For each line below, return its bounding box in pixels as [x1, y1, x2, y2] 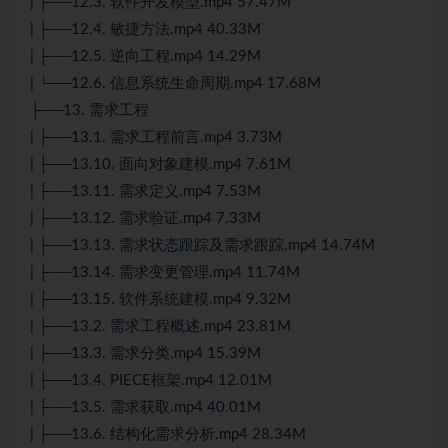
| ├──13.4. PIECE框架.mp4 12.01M [30, 373, 272, 389]
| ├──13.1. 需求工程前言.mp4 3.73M [30, 130, 282, 146]
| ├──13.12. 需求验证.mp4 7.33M [30, 211, 261, 227]
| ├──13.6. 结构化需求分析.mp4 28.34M [30, 427, 306, 443]
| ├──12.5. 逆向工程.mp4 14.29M [30, 49, 261, 65]
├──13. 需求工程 [30, 103, 149, 119]
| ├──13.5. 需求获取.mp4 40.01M [30, 400, 261, 416]
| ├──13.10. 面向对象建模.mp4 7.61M [30, 157, 291, 173]
